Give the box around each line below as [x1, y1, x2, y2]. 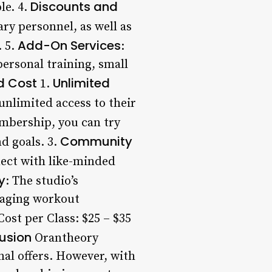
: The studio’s [5, 173, 78, 189]
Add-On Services [18, 36, 121, 54]
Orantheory [32, 230, 98, 246]
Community [60, 132, 132, 150]
